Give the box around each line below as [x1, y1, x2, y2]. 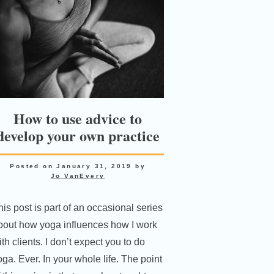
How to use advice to [13, 107, 143, 129]
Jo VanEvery [51, 172, 105, 179]
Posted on [10, 162, 57, 169]
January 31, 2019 [56, 162, 132, 169]
